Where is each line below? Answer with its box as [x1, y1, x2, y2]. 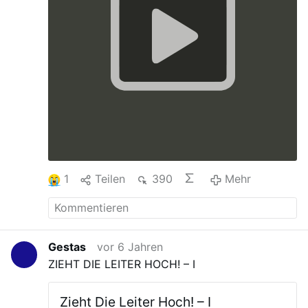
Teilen [95, 172, 126, 186]
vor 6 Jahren [97, 239, 164, 254]
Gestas [48, 239, 87, 254]
